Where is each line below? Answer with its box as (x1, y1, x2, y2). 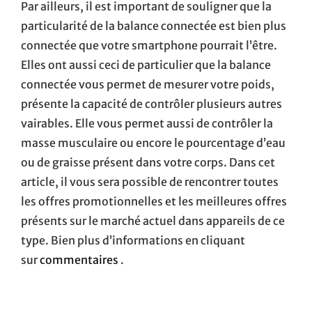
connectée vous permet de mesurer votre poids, (21, 77, 274, 92)
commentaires (40, 253, 120, 267)
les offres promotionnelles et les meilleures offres (21, 194, 287, 209)
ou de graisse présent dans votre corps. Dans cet (21, 155, 275, 170)
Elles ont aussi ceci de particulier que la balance (21, 58, 271, 72)
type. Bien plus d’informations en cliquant (21, 233, 245, 248)
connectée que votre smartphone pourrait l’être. (21, 38, 277, 53)
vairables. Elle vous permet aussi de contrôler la (21, 116, 273, 131)
